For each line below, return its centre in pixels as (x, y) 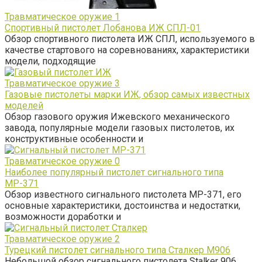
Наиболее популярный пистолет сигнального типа (114, 172)
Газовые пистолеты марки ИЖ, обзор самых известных (127, 94)
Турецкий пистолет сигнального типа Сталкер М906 (118, 250)
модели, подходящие (50, 61)
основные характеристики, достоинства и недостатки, (123, 205)
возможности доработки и (63, 216)
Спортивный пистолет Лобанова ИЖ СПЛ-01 (103, 27)
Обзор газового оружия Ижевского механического (117, 116)
